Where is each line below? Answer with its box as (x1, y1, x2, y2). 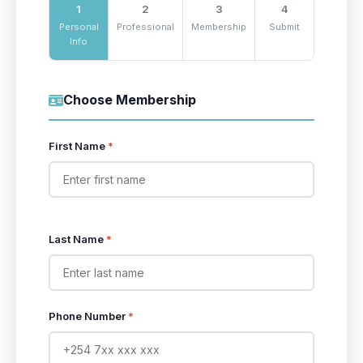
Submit (269, 21, 300, 32)
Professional (117, 21, 174, 32)
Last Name (49, 233, 106, 246)
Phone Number (49, 310, 128, 322)
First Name (49, 139, 108, 152)
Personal (58, 21, 99, 32)
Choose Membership (63, 92, 196, 108)
